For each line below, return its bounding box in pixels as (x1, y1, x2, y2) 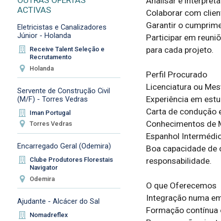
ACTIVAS (17, 4, 51, 15)
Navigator (30, 164, 58, 172)
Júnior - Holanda (17, 31, 71, 40)
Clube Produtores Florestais (30, 156, 113, 164)
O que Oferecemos (146, 181, 219, 191)
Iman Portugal (30, 109, 71, 116)
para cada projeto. (146, 45, 218, 55)
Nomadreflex (30, 211, 69, 219)
